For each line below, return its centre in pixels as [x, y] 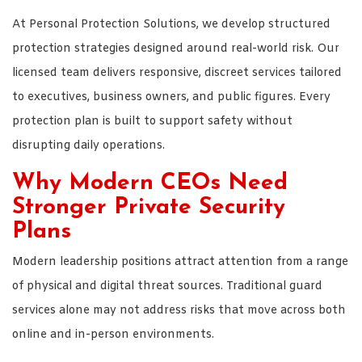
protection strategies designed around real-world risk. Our [176, 48]
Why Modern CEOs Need [150, 183]
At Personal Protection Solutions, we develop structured [171, 24]
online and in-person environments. [113, 335]
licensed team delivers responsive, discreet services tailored [177, 73]
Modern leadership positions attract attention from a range [180, 262]
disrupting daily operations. [88, 145]
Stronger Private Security [149, 207]
